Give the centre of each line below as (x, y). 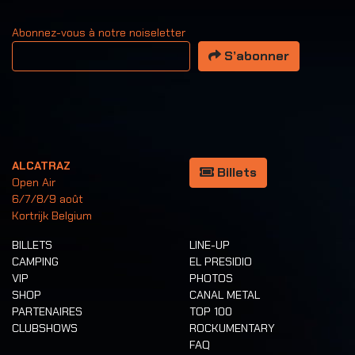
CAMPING (35, 261)
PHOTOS (211, 278)
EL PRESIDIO (221, 261)
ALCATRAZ (41, 165)
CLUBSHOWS (45, 328)
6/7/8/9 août (48, 198)
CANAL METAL (225, 294)
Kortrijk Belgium (52, 215)
